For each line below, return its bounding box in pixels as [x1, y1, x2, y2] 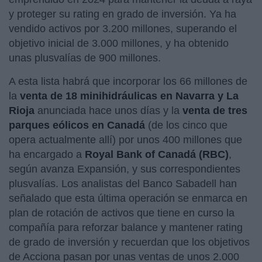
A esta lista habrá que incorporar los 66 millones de [9, 75, 247, 87]
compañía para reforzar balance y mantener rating [9, 221, 243, 233]
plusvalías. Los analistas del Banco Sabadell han [9, 177, 237, 189]
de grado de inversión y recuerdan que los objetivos [9, 236, 250, 248]
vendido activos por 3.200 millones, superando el [9, 22, 237, 35]
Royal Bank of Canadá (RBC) [85, 148, 229, 160]
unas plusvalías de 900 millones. [9, 51, 161, 64]
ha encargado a [9, 148, 85, 160]
